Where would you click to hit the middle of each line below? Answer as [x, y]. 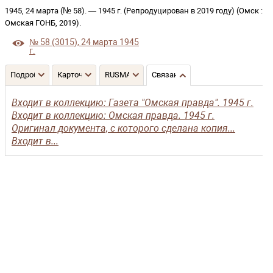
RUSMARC [122, 75]
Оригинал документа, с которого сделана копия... [123, 128]
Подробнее [31, 75]
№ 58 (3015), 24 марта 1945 [84, 42]
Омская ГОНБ [30, 23]
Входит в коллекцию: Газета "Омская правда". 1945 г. [133, 103]
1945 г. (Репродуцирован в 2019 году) [167, 11]
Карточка [75, 75]
